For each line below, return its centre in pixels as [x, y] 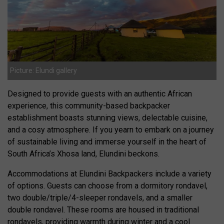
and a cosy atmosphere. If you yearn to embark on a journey [111, 130]
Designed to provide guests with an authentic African [100, 94]
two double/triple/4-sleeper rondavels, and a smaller [100, 198]
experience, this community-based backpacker [89, 106]
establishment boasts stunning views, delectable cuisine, [107, 118]
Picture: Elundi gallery [43, 71]
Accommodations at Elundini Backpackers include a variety [109, 174]
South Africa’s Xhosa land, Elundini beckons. [83, 154]
